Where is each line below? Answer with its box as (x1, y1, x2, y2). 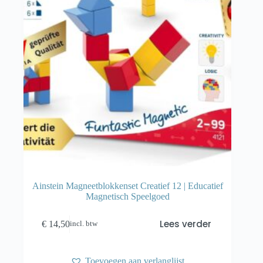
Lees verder (159, 218, 211, 231)
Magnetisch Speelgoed (85, 191, 170, 202)
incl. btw (70, 220, 98, 228)
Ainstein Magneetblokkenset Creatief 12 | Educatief (32, 181, 223, 191)
